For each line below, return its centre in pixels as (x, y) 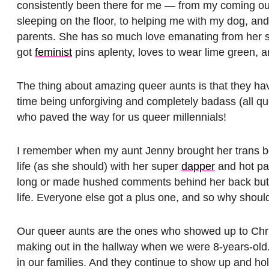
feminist (53, 52)
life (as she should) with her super (99, 166)
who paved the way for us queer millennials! (122, 117)
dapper (198, 166)
